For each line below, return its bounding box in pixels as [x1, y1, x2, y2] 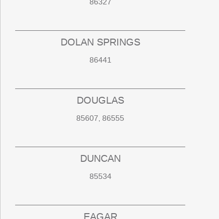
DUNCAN [80, 152, 121, 165]
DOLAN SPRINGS [60, 36, 140, 49]
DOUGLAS [76, 94, 124, 107]
